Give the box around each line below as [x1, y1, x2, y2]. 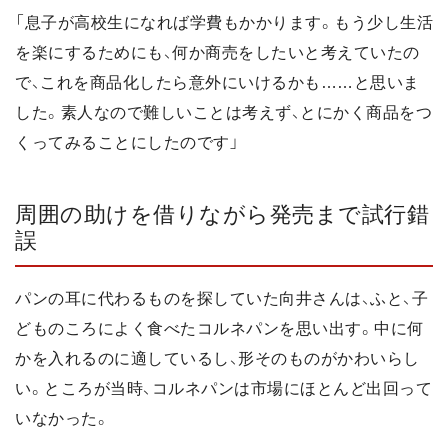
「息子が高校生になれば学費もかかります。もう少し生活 [15, 14, 433, 32]
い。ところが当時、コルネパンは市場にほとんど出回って [15, 379, 432, 397]
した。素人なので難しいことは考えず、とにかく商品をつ [15, 104, 432, 122]
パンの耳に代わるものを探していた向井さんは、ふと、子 [15, 289, 428, 307]
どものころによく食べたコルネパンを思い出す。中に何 [15, 319, 424, 337]
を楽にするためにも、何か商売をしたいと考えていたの [15, 44, 420, 62]
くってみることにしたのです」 [15, 134, 239, 152]
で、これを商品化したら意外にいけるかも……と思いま [15, 74, 420, 92]
